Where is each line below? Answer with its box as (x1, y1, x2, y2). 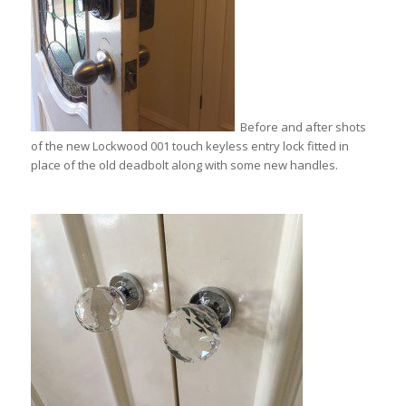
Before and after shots (234, 119, 366, 136)
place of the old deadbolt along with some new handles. (30, 157, 338, 174)
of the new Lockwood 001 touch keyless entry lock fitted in (30, 138, 349, 155)
